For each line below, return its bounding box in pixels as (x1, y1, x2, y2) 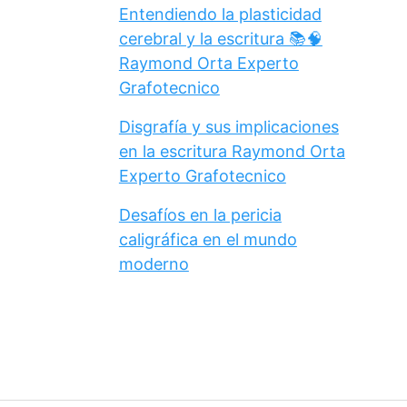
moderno (118, 253, 189, 273)
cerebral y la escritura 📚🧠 (118, 28, 323, 48)
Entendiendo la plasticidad (118, 4, 322, 24)
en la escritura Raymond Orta (118, 141, 345, 161)
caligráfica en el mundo (118, 229, 297, 249)
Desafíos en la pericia (118, 204, 282, 224)
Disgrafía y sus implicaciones (118, 116, 339, 136)
